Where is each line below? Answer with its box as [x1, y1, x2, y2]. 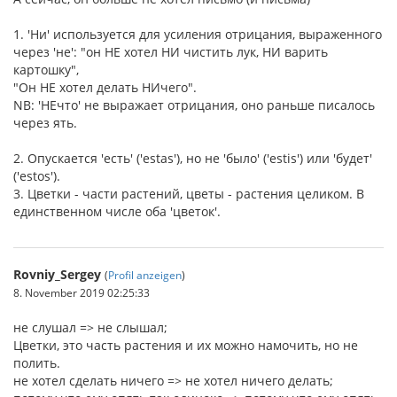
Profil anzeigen [108, 268, 182, 283]
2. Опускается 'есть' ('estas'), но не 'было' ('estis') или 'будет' [13, 150, 372, 167]
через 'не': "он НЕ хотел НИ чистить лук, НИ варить [13, 43, 328, 61]
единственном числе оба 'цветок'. [13, 203, 221, 221]
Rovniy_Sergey [13, 266, 101, 284]
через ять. [13, 114, 77, 132]
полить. [13, 354, 60, 372]
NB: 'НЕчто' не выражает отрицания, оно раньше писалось [13, 97, 375, 114]
